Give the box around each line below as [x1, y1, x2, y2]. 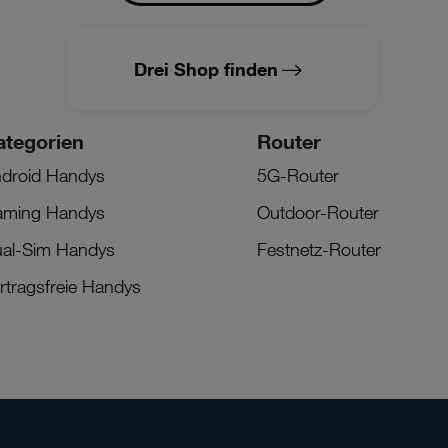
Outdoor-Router [257, 200, 380, 223]
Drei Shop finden [134, 57, 278, 80]
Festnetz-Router [257, 237, 382, 260]
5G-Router [257, 163, 340, 186]
